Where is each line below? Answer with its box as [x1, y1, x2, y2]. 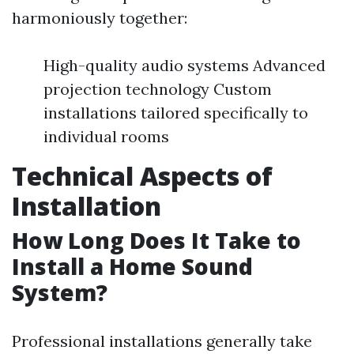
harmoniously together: [12, 8, 187, 28]
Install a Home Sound [12, 251, 253, 281]
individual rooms [43, 126, 169, 146]
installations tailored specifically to [43, 103, 308, 122]
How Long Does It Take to [12, 225, 301, 255]
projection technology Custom [43, 79, 272, 99]
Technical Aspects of [12, 159, 273, 193]
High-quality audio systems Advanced [43, 55, 326, 75]
